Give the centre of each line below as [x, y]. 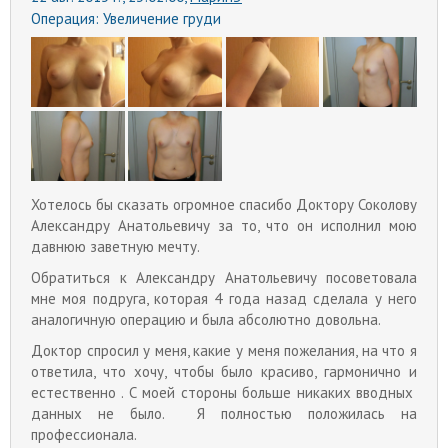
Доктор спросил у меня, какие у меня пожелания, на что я [224, 351]
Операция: [67, 18]
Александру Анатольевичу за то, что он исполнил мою [224, 226]
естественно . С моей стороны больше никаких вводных [224, 393]
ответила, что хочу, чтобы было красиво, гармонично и [224, 372]
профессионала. [84, 435]
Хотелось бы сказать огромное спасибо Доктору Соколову [224, 205]
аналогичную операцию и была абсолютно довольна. [206, 320]
